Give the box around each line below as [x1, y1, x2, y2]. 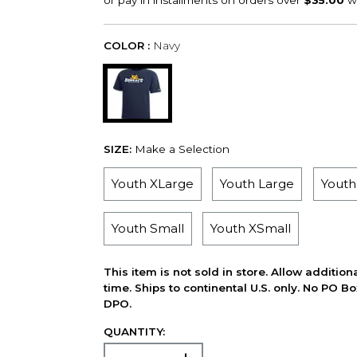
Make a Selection [134, 142, 229, 155]
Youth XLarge [111, 176, 194, 192]
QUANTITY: [103, 324, 165, 338]
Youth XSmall [210, 220, 292, 236]
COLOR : [103, 39, 150, 53]
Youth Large [220, 176, 295, 192]
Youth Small [111, 220, 184, 236]
